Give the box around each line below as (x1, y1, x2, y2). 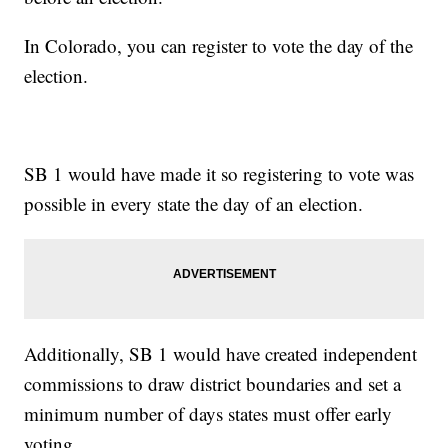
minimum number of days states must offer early (24, 401, 393, 427)
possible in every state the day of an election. (24, 191, 364, 217)
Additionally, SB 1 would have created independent (24, 341, 418, 367)
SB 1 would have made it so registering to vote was (24, 161, 415, 187)
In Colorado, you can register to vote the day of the (24, 33, 414, 59)
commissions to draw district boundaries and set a (24, 371, 402, 397)
